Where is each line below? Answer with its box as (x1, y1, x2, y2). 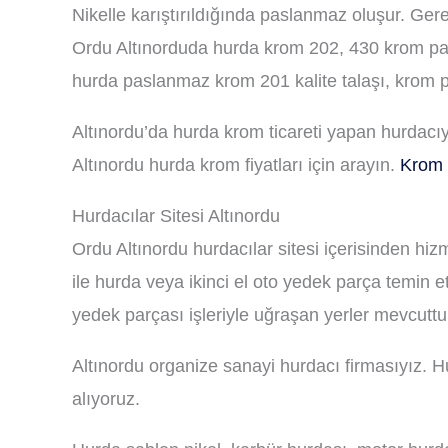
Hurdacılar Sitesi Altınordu (72, 206, 280, 226)
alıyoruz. (72, 389, 140, 409)
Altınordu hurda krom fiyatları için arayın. (72, 155, 400, 175)
